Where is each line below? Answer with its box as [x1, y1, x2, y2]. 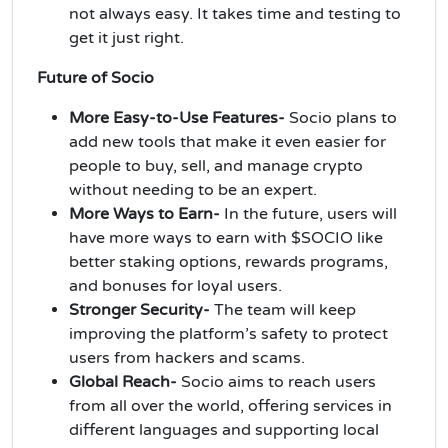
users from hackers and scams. [69, 347, 305, 368]
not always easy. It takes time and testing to [69, 3, 401, 24]
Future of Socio [37, 67, 154, 88]
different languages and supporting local [69, 419, 379, 440]
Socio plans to [289, 107, 397, 128]
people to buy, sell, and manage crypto [69, 155, 363, 176]
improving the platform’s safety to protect [69, 323, 388, 344]
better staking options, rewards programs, [69, 251, 388, 272]
